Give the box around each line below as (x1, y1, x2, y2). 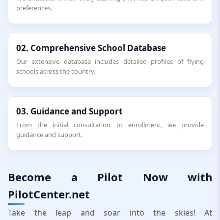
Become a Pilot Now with (8, 169, 212, 184)
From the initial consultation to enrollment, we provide (16, 120, 204, 129)
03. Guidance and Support (16, 106, 122, 117)
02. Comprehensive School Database (16, 42, 166, 54)
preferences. (16, 3, 52, 12)
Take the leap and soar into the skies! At (8, 207, 212, 218)
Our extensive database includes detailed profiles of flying (16, 57, 204, 66)
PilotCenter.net (8, 187, 90, 201)
